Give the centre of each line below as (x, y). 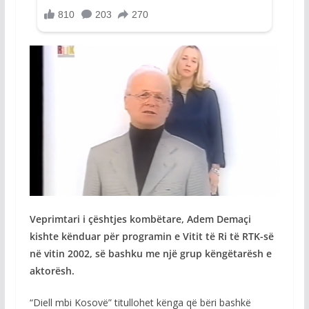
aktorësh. (52, 270)
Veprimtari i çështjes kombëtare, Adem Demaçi (140, 219)
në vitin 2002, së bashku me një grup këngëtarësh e (150, 253)
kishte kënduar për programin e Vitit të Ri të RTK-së (151, 236)
